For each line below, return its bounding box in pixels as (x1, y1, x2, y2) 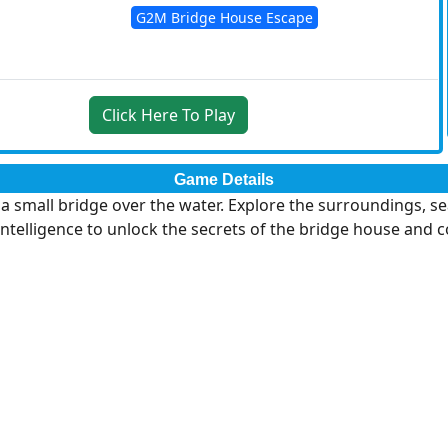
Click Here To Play (203, 103, 235, 126)
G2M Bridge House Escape (135, 7, 313, 27)
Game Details (174, 170, 274, 188)
